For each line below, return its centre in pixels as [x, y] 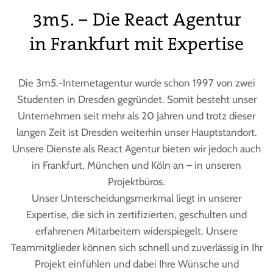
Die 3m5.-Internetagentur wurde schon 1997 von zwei [136, 83]
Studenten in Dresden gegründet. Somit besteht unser [136, 99]
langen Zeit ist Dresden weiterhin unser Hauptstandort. [136, 132]
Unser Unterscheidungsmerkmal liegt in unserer [136, 198]
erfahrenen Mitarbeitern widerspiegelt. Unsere [136, 231]
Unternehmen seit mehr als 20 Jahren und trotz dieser [136, 115]
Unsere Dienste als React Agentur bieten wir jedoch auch [136, 148]
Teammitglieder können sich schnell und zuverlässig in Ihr [136, 247]
